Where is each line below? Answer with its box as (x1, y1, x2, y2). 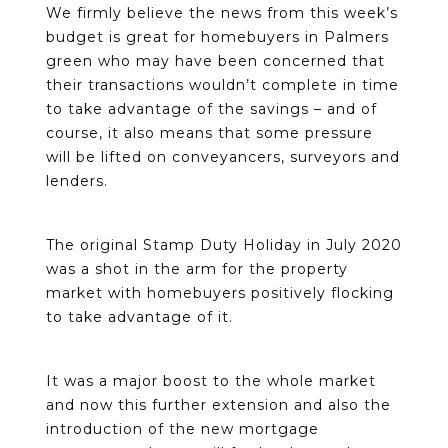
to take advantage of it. (46, 307, 233, 326)
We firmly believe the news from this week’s (46, 3, 398, 22)
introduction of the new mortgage (46, 419, 319, 438)
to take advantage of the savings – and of (46, 99, 377, 118)
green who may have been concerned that (46, 51, 385, 70)
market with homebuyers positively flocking (46, 283, 394, 302)
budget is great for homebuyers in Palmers (46, 27, 389, 46)
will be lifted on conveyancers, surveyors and (46, 147, 400, 166)
